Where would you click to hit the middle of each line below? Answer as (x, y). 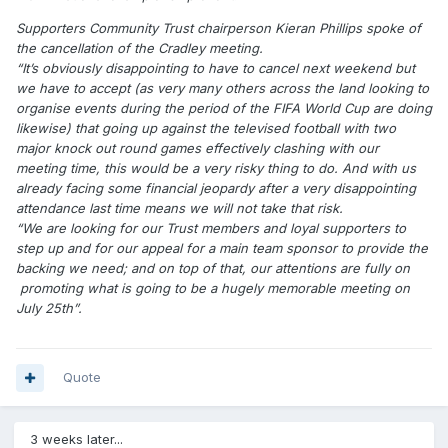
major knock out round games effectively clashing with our (197, 148)
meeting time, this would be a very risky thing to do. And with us (216, 168)
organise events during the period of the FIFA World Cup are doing (224, 108)
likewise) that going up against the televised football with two (206, 128)
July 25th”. (49, 308)
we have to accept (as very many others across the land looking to (222, 88)
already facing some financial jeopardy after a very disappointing (216, 188)
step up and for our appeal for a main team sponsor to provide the (222, 248)
